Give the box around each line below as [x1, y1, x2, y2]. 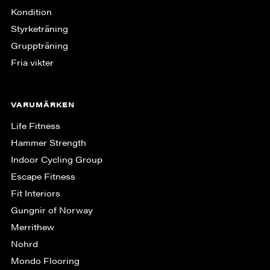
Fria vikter [10, 55, 54, 68]
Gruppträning [10, 39, 68, 51]
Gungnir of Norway [10, 203, 93, 216]
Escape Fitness [10, 169, 75, 182]
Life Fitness [10, 119, 60, 131]
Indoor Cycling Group [10, 152, 102, 165]
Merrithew [10, 220, 54, 233]
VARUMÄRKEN [10, 98, 75, 110]
